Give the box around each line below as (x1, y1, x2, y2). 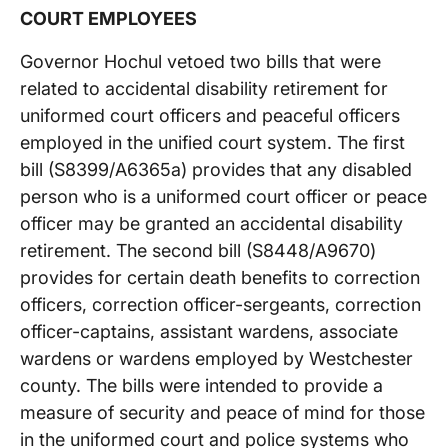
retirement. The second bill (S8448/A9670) (20, 239, 376, 261)
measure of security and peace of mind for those (20, 401, 425, 423)
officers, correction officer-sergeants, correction (20, 293, 421, 315)
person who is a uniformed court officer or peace (20, 185, 427, 207)
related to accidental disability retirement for (20, 77, 388, 99)
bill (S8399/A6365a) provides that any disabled (20, 158, 412, 180)
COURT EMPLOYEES (20, 7, 197, 29)
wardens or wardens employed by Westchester (20, 347, 413, 369)
